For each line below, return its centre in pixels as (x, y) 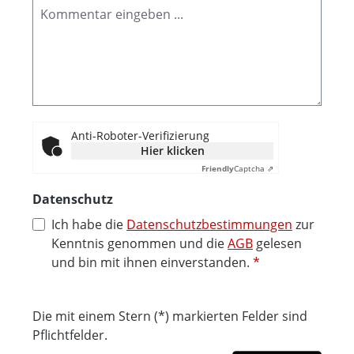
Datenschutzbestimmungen (209, 225)
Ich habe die (89, 225)
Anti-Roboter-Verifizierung (140, 136)
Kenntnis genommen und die (139, 244)
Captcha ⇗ (254, 169)
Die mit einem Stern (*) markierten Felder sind (170, 316)
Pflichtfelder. (70, 335)
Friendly (218, 169)
